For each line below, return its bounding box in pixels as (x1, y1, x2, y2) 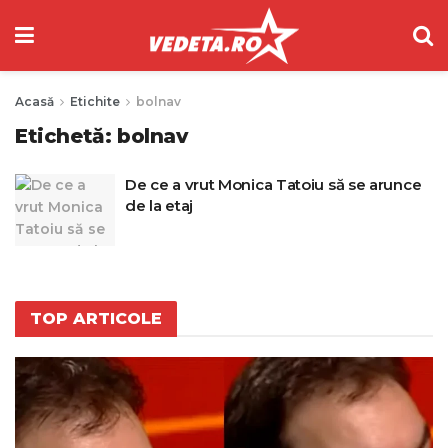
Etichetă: (15, 124, 117, 148)
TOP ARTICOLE (30, 308, 162, 328)
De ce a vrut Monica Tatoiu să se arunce (125, 175, 422, 194)
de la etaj (125, 196, 193, 215)
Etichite (70, 94, 120, 109)
